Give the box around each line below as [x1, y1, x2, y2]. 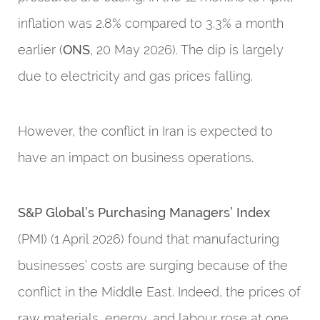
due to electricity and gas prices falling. [18, 69, 253, 84]
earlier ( [18, 42, 63, 57]
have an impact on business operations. [18, 150, 254, 165]
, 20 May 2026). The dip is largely [90, 42, 284, 57]
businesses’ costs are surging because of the [18, 258, 288, 273]
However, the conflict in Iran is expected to [18, 124, 273, 139]
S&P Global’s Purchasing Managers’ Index [18, 205, 270, 220]
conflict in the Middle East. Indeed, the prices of [18, 284, 301, 299]
